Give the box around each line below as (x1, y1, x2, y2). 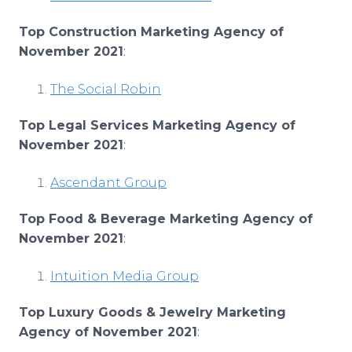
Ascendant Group (50, 175, 167, 190)
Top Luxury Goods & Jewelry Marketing (19, 305, 286, 320)
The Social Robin (50, 82, 161, 97)
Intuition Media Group (50, 269, 199, 284)
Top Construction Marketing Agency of (19, 24, 284, 39)
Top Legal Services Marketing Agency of (19, 118, 295, 133)
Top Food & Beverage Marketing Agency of (19, 211, 313, 226)
